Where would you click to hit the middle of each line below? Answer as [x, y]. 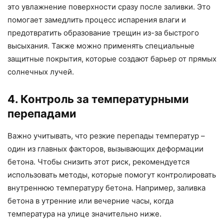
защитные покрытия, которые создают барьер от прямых [112, 59]
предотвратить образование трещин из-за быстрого [103, 33]
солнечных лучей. [41, 72]
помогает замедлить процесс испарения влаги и [97, 20]
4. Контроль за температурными [98, 99]
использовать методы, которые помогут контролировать [112, 175]
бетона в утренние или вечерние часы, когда [90, 201]
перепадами [42, 114]
